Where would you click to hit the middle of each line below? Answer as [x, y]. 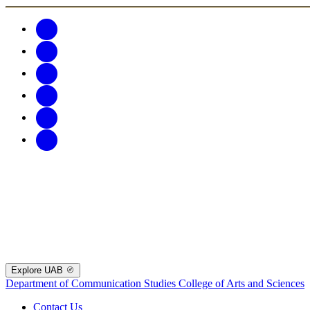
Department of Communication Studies [92, 283]
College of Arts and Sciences [241, 283]
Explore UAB [38, 270]
